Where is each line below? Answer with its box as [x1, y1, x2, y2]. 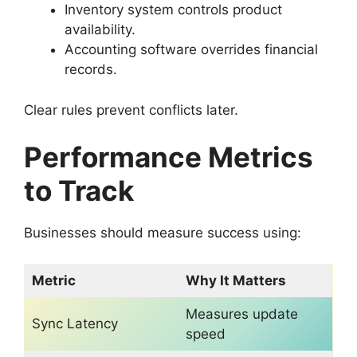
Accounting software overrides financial [65, 41, 318, 58]
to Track [24, 174, 134, 208]
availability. [65, 22, 135, 38]
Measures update [185, 305, 298, 322]
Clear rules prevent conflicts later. [24, 101, 238, 118]
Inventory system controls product [65, 2, 282, 18]
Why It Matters [185, 272, 286, 288]
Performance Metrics [24, 140, 313, 175]
